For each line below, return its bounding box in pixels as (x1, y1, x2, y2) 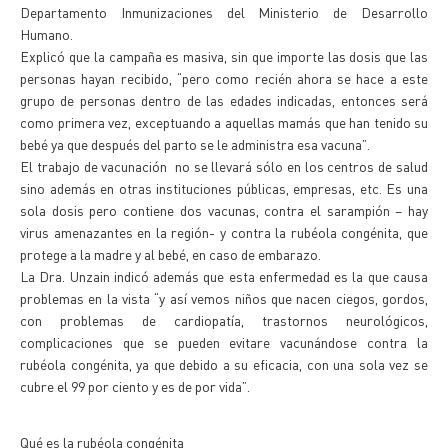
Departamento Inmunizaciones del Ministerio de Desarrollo (20, 3, 428, 21)
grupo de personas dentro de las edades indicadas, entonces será (20, 91, 428, 109)
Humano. (20, 25, 73, 43)
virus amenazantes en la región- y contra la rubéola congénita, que (20, 223, 428, 241)
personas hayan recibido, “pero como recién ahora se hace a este (20, 69, 428, 87)
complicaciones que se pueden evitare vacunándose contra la (20, 333, 428, 351)
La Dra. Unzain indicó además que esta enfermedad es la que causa (20, 267, 428, 285)
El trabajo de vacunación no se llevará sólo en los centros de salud (20, 157, 428, 175)
